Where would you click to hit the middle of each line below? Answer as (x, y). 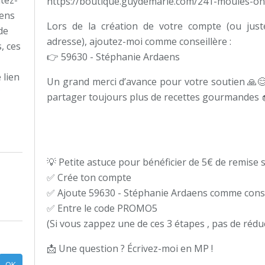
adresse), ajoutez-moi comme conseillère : (139, 41)
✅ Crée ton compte (89, 177)
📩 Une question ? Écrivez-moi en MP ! (130, 248)
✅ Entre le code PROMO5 (102, 208)
